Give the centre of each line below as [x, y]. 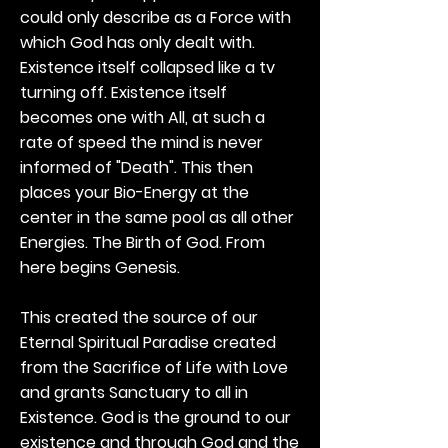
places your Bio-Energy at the [134, 192]
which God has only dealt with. [137, 42]
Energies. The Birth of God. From [142, 242]
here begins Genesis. [100, 267]
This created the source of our [139, 317]
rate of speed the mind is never [141, 142]
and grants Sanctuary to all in [134, 392]
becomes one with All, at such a [142, 117]
